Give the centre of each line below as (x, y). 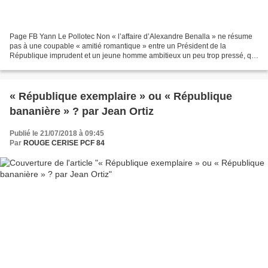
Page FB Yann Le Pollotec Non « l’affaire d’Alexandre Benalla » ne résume (131, 37)
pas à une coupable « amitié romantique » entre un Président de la (118, 46)
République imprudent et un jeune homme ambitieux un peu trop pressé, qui (133, 56)
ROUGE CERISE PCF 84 (64, 143)
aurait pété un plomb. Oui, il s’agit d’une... (77, 66)
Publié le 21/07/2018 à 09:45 (57, 134)
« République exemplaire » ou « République (121, 97)
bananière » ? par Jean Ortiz (82, 112)
